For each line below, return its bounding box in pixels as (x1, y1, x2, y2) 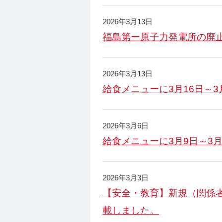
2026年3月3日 (103, 174, 149, 182)
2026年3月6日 (103, 122, 149, 130)
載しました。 (103, 205, 159, 216)
